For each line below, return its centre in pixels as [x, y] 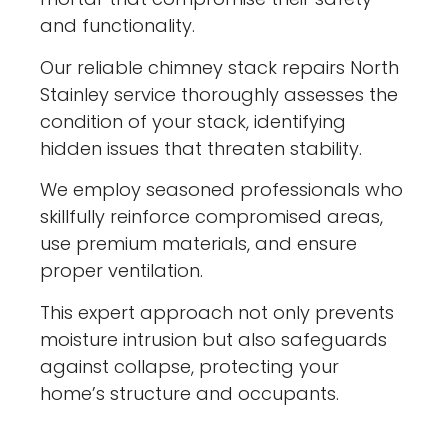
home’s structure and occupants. [190, 393]
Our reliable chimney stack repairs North [220, 67]
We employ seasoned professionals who [222, 190]
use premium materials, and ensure [199, 244]
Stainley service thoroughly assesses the [219, 94]
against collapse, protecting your [190, 366]
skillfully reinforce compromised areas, [212, 217]
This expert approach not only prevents [217, 312]
